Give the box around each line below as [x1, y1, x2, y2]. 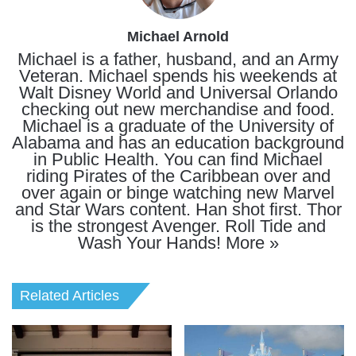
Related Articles [20, 288, 119, 304]
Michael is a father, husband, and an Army [17, 49, 339, 69]
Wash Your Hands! [77, 233, 226, 253]
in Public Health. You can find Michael [33, 149, 323, 169]
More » [225, 233, 279, 253]
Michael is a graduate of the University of [22, 116, 334, 136]
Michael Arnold [127, 29, 229, 44]
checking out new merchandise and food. [21, 99, 335, 119]
